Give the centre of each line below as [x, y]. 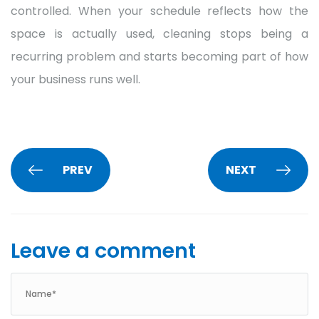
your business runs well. [75, 79]
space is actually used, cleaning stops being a [159, 33]
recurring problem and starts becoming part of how [159, 56]
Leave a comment [103, 250]
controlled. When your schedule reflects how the [159, 11]
